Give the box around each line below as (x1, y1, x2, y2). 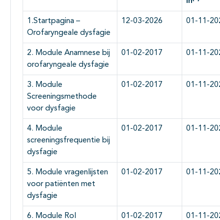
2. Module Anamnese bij (27, 49, 110, 57)
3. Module (27, 81, 62, 89)
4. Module (27, 124, 62, 133)
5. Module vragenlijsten (27, 168, 108, 176)
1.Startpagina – (27, 17, 80, 25)
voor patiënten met (27, 180, 95, 188)
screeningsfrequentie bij (27, 136, 110, 144)
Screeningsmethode (27, 92, 97, 101)
